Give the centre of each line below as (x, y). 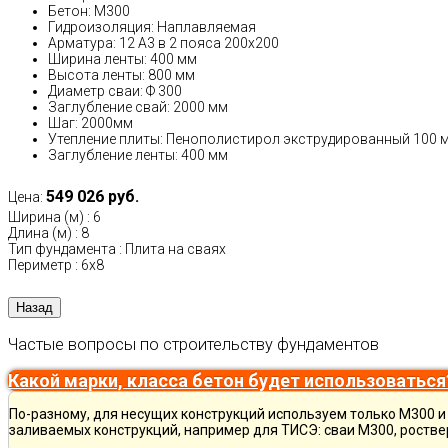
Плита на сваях (175, 249)
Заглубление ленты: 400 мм (138, 155)
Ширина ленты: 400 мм (122, 59)
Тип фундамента (62, 249)
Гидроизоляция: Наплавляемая (152, 27)
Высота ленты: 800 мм (121, 75)
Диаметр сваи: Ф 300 (115, 91)
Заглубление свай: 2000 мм (138, 107)
